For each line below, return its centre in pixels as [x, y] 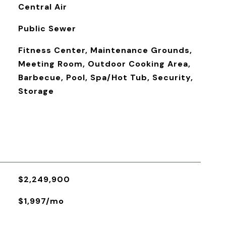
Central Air [42, 7]
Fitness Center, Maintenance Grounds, [105, 50]
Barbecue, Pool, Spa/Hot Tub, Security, [105, 77]
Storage [36, 91]
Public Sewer [47, 29]
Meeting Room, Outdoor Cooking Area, [104, 64]
